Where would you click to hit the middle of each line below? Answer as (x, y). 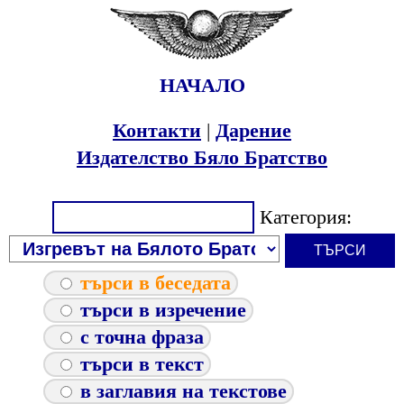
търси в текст (142, 364)
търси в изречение (163, 310)
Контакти (157, 131)
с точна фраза (142, 337)
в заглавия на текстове (184, 391)
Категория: (303, 217)
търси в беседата (156, 283)
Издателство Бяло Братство (202, 158)
